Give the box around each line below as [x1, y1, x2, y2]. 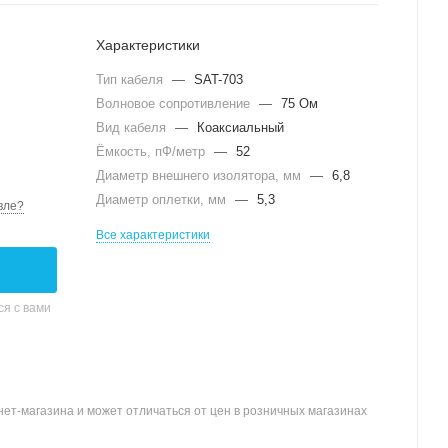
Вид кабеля [96, 120, 170, 135]
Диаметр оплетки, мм [96, 192, 230, 207]
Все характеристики [96, 228, 210, 242]
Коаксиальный [197, 120, 284, 135]
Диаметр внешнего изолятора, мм [96, 168, 305, 183]
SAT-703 [194, 72, 243, 87]
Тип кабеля [96, 72, 167, 87]
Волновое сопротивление [96, 96, 254, 111]
